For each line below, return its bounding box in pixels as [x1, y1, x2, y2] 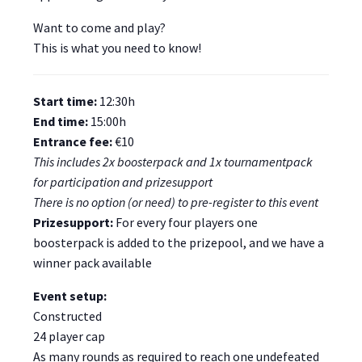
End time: [33, 113, 90, 130]
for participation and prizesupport [33, 174, 213, 191]
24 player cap [33, 328, 105, 345]
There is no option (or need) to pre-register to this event [33, 194, 318, 211]
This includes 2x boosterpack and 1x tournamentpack [33, 154, 313, 170]
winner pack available [33, 255, 152, 271]
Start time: [33, 93, 97, 110]
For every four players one [113, 214, 258, 231]
